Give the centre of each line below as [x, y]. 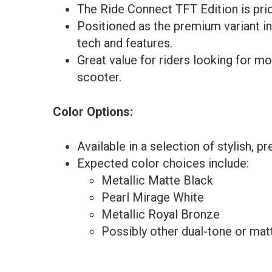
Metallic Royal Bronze [161, 214]
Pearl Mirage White [153, 197]
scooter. [99, 77]
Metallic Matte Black [157, 180]
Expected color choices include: [163, 163]
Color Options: [93, 112]
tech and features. [125, 43]
